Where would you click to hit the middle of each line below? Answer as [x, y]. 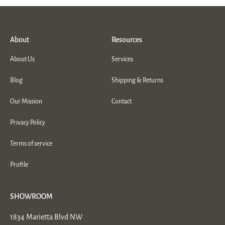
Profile [19, 164]
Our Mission [26, 101]
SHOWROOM [31, 196]
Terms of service [31, 143]
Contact [121, 101]
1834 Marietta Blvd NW [46, 217]
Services [122, 59]
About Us [22, 59]
